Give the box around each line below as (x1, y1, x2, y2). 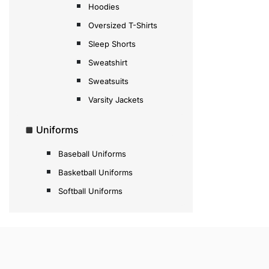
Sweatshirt (88, 57, 127, 67)
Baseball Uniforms (58, 148, 126, 159)
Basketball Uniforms (58, 167, 133, 177)
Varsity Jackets (88, 94, 144, 104)
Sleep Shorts (88, 38, 136, 49)
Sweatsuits (88, 76, 128, 86)
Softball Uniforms (58, 186, 122, 196)
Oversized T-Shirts (88, 20, 157, 30)
